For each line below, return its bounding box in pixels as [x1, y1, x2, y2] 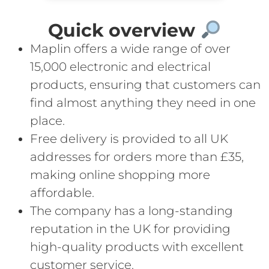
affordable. [30, 186, 94, 201]
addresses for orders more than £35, [30, 150, 244, 165]
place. [30, 113, 65, 128]
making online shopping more [30, 168, 210, 183]
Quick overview [48, 19, 201, 42]
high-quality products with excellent [30, 240, 244, 255]
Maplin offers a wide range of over [30, 41, 231, 56]
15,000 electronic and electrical [30, 59, 211, 74]
